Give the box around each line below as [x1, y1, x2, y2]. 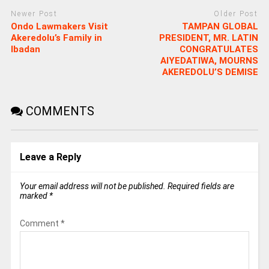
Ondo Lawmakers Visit [10, 20, 108, 32]
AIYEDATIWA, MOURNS [160, 55, 259, 66]
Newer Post [10, 10, 58, 19]
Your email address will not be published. [19, 181, 166, 191]
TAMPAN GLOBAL [182, 20, 259, 32]
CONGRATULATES [180, 43, 259, 55]
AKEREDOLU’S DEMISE [162, 66, 259, 77]
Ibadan [10, 43, 40, 55]
